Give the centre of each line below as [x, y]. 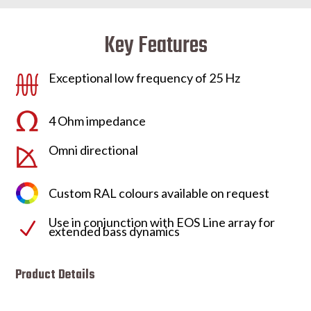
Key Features [155, 46]
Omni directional [93, 150]
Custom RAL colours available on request [159, 193]
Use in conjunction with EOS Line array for [161, 222]
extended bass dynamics [114, 231]
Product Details [56, 275]
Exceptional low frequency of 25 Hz [144, 77]
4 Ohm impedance [97, 120]
